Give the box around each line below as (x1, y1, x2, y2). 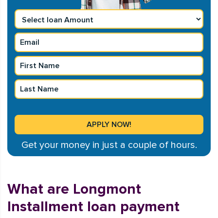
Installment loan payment (7, 198, 180, 216)
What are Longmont (7, 180, 141, 198)
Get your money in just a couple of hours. (21, 139, 197, 151)
